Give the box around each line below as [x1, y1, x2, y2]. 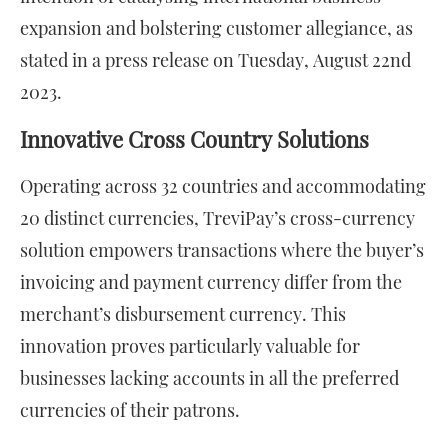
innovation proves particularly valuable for [20, 334, 360, 359]
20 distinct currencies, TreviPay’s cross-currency [20, 206, 415, 231]
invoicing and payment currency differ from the [20, 270, 402, 295]
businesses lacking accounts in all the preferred [20, 366, 399, 391]
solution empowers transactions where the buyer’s [20, 238, 424, 263]
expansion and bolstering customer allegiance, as [20, 16, 413, 41]
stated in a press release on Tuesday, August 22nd [20, 48, 411, 73]
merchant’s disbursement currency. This [20, 302, 346, 327]
